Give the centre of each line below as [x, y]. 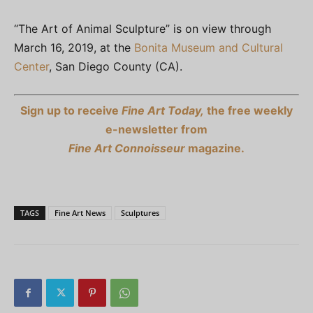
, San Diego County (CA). [116, 67]
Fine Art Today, [163, 111]
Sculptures [140, 213]
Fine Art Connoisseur [127, 148]
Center [31, 67]
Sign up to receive [71, 111]
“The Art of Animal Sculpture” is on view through [143, 29]
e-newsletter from [156, 130]
